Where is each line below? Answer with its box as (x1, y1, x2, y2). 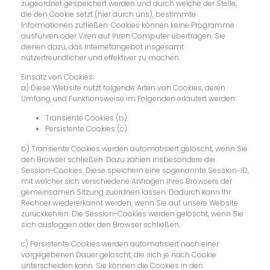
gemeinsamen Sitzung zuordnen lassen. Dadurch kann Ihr (21, 186, 231, 197)
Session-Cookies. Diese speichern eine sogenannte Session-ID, (21, 165, 249, 175)
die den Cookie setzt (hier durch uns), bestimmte (21, 8, 196, 19)
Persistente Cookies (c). (45, 124, 128, 134)
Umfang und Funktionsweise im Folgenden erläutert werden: (21, 93, 236, 104)
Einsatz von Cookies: (21, 72, 94, 83)
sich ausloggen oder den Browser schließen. (21, 219, 180, 230)
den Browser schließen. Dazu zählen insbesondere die (21, 154, 215, 165)
